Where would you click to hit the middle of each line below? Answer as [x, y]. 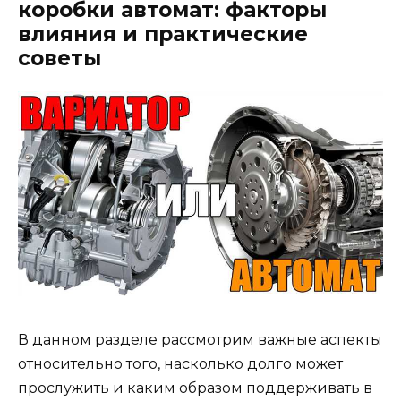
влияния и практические [163, 34]
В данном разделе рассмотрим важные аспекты [200, 340]
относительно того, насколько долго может [180, 364]
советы [60, 58]
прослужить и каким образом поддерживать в [195, 388]
